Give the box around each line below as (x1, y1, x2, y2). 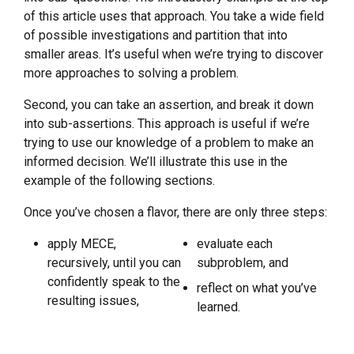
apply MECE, (47, 236, 116, 252)
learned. (197, 299, 240, 315)
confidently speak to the (47, 274, 180, 290)
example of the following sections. (24, 173, 215, 189)
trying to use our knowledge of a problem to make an (24, 135, 314, 151)
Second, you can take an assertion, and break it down (24, 97, 314, 113)
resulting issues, (47, 293, 139, 309)
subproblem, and (197, 255, 288, 271)
